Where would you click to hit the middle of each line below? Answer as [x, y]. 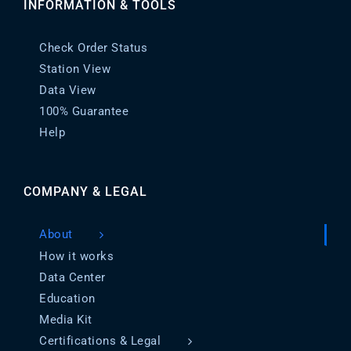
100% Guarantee [84, 112]
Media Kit [66, 320]
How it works [76, 257]
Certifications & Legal [100, 341]
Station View [75, 69]
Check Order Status [93, 48]
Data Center [72, 278]
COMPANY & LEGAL [85, 192]
